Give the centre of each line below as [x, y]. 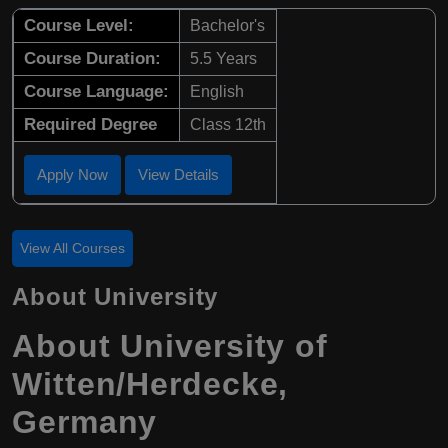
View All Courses [72, 248]
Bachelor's [227, 25]
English [217, 91]
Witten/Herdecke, [150, 384]
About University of [170, 346]
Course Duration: [92, 58]
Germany [85, 422]
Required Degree [90, 124]
